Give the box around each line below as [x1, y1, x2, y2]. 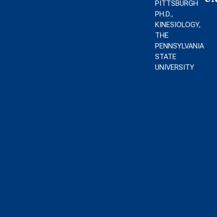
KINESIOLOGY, [155, 20, 201, 29]
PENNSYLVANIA [155, 42, 204, 50]
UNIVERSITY [155, 63, 195, 72]
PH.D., [155, 10, 173, 18]
